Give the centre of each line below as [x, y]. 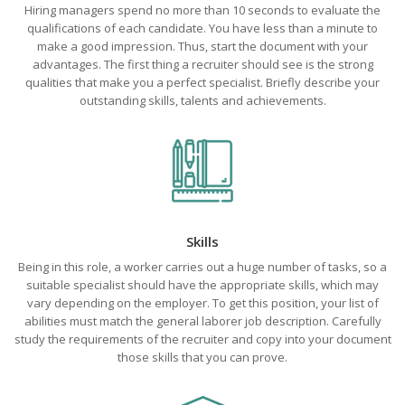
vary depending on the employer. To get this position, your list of [202, 303]
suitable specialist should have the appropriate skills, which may [202, 285]
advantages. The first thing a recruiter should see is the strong [202, 64]
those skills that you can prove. [202, 357]
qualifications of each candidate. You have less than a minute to [202, 28]
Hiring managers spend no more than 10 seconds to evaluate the [202, 10]
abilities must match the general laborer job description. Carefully [202, 321]
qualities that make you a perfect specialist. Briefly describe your [202, 82]
